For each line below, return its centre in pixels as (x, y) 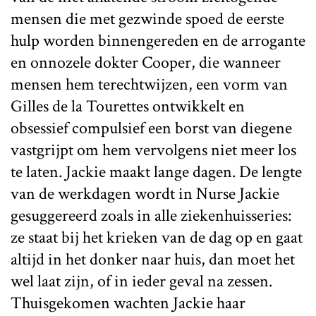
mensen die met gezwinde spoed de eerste (147, 18)
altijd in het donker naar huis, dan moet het (153, 259)
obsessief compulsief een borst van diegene (151, 128)
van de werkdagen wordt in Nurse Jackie (145, 193)
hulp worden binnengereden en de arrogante (158, 40)
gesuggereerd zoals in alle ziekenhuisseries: (151, 215)
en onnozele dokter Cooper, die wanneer (146, 62)
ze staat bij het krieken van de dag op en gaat (157, 237)
